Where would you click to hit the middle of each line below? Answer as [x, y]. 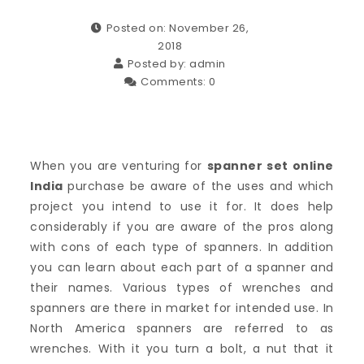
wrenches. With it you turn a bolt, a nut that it [182, 349]
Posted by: [158, 64]
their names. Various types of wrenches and [182, 288]
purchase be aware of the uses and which [201, 186]
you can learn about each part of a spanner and [182, 267]
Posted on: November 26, [177, 28]
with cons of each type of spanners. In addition [182, 247]
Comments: [175, 82]
